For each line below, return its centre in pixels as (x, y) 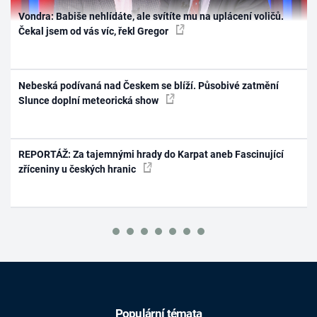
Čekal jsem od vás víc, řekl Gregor (95, 31)
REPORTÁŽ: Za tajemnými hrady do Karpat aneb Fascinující (151, 155)
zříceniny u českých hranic (79, 169)
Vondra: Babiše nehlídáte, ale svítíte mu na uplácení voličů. (151, 17)
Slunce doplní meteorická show (90, 100)
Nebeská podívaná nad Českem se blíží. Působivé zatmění (149, 85)
